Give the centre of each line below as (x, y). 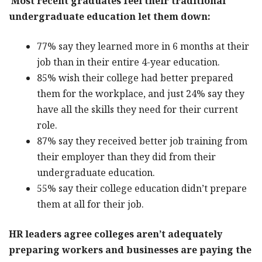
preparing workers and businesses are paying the (130, 250)
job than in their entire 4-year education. (130, 62)
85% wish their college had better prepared (135, 78)
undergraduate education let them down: (112, 16)
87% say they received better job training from (142, 141)
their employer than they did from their (126, 157)
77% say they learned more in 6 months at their (143, 46)
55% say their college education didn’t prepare (142, 188)
